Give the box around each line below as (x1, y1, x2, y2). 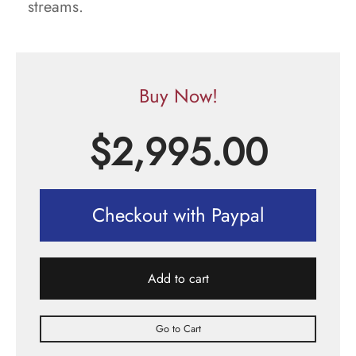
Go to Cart (155, 321, 201, 337)
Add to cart (147, 269, 209, 288)
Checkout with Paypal (91, 201, 265, 230)
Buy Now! (138, 82, 218, 110)
